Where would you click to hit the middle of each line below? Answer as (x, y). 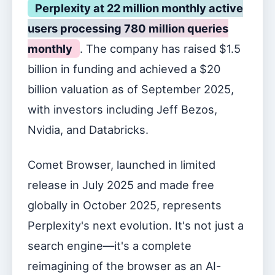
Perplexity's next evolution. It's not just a (136, 225)
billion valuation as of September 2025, (131, 89)
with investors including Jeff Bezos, (122, 109)
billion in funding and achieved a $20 (124, 69)
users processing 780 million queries (128, 28)
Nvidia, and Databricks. (88, 130)
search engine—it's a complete (110, 246)
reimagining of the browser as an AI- (124, 266)
